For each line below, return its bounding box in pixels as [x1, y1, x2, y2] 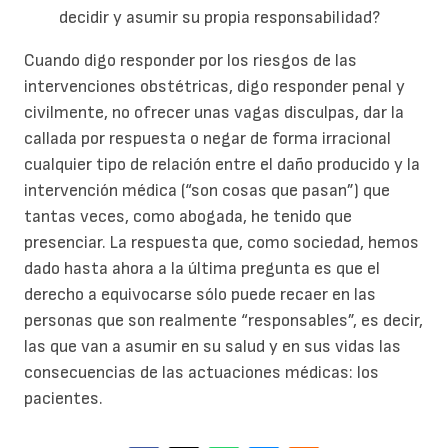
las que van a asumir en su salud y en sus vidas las [24, 336, 401, 358]
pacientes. [24, 388, 103, 410]
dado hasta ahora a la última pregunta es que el [24, 258, 380, 280]
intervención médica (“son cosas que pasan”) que [24, 180, 390, 202]
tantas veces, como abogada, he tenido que [24, 206, 352, 228]
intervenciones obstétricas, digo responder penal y [24, 76, 405, 98]
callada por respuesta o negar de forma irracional [24, 128, 391, 150]
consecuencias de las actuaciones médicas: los [24, 362, 379, 384]
